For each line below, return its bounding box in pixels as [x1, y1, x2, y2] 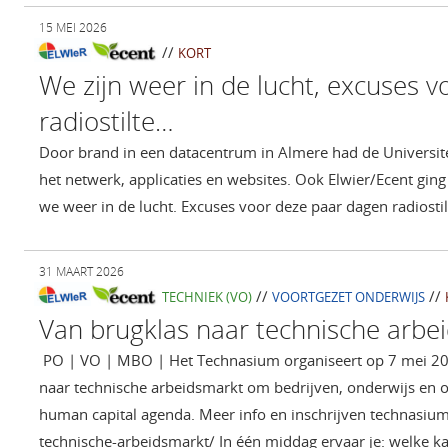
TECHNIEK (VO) [161, 288, 252, 307]
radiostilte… [39, 103, 174, 140]
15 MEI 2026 [39, 19, 107, 37]
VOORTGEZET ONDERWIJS [271, 288, 425, 307]
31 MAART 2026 [39, 263, 124, 281]
